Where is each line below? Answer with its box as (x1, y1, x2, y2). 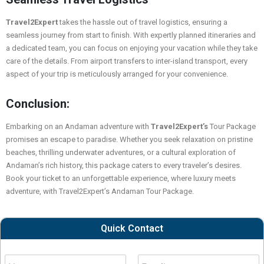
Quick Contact (101, 223, 163, 235)
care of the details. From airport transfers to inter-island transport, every (6, 57, 247, 66)
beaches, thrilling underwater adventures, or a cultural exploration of (6, 148, 236, 157)
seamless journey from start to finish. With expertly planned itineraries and (6, 31, 256, 40)
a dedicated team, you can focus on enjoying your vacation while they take (6, 44, 258, 53)
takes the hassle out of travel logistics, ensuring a (58, 18, 227, 27)
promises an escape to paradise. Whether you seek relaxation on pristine (6, 135, 253, 144)
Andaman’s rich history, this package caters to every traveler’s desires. (6, 161, 242, 170)
